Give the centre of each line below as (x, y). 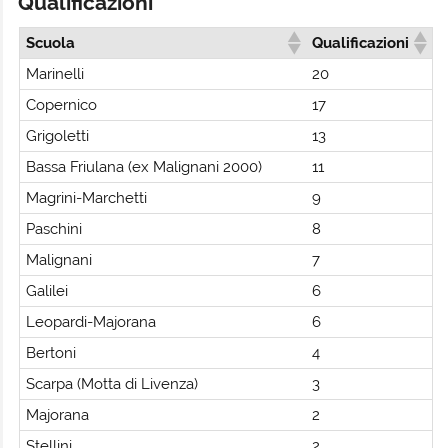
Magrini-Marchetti (86, 198)
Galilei (46, 291)
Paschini (53, 229)
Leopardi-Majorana (90, 322)
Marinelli (54, 74)
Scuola (50, 43)
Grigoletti (57, 136)
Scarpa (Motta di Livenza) (111, 384)
